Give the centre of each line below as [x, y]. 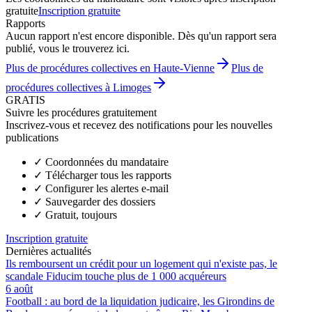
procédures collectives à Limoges [78, 87]
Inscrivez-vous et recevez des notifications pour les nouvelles [139, 125]
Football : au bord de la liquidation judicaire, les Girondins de [140, 301]
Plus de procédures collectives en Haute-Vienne [110, 68]
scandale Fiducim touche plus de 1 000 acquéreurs [116, 276]
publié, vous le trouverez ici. [68, 48]
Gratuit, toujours [81, 214]
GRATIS [25, 100]
